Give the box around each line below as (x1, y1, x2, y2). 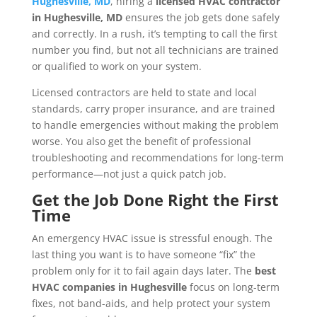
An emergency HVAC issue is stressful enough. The (31, 231, 272, 246)
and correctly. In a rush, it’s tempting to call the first (31, 27, 277, 41)
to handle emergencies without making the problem (31, 118, 279, 132)
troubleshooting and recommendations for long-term (31, 151, 284, 165)
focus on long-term (186, 280, 279, 294)
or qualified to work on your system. (31, 59, 202, 74)
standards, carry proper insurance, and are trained (31, 102, 275, 116)
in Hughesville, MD (31, 11, 122, 25)
